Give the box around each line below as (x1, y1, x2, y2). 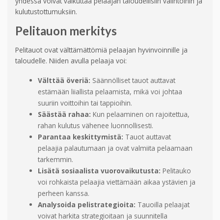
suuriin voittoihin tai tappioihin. (37, 98, 132, 108)
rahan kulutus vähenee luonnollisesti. (37, 121, 153, 131)
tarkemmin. (37, 155, 73, 165)
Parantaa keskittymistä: (37, 132, 123, 142)
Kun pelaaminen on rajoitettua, (90, 110, 190, 119)
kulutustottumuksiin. (15, 7, 77, 17)
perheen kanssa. (37, 189, 89, 198)
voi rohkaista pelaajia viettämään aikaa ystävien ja (37, 177, 195, 187)
